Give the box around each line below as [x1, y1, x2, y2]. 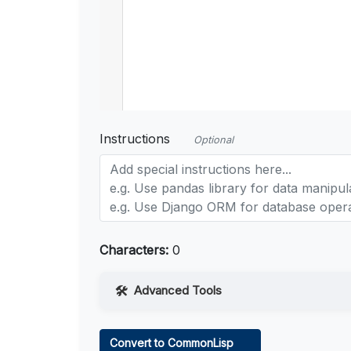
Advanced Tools [134, 283, 222, 299]
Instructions [100, 131, 170, 147]
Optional [194, 134, 233, 147]
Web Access [126, 318, 194, 332]
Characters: [100, 242, 168, 259]
